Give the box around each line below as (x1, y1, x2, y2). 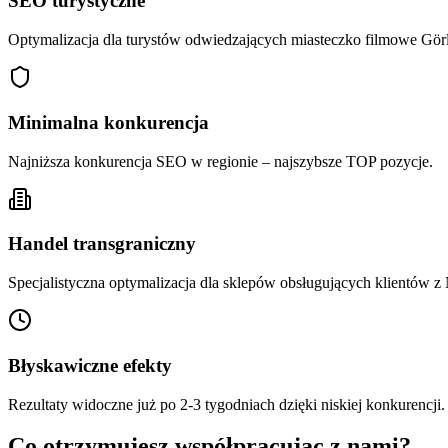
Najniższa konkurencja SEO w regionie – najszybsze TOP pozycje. (8, 152, 433, 170)
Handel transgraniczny (8, 233, 196, 255)
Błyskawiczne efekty (8, 354, 172, 376)
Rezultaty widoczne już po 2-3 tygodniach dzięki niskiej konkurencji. (8, 395, 445, 413)
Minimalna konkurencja (8, 111, 209, 133)
